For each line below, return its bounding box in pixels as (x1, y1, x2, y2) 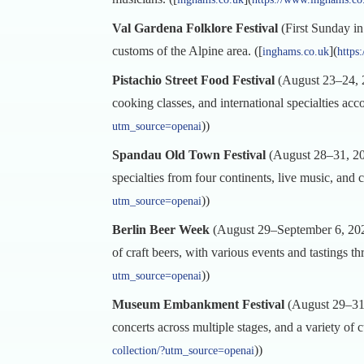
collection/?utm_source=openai (112, 344, 254, 357)
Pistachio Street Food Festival (112, 73, 275, 87)
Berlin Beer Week (112, 223, 210, 236)
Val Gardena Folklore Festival (112, 21, 278, 35)
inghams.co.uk (262, 45, 329, 58)
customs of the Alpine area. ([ (112, 44, 262, 58)
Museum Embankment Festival (112, 297, 284, 311)
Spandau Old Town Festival (112, 148, 266, 162)
